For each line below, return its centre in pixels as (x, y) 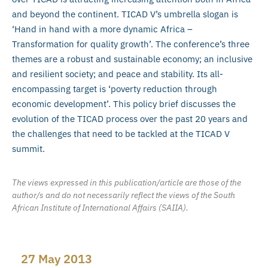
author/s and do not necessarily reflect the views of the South (124, 195)
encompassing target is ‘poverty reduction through (115, 89)
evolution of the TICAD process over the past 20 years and (130, 118)
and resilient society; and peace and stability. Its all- (118, 74)
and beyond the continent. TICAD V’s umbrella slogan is (125, 14)
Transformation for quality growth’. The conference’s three (131, 44)
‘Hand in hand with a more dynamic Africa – (102, 29)
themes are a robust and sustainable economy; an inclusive (132, 59)
